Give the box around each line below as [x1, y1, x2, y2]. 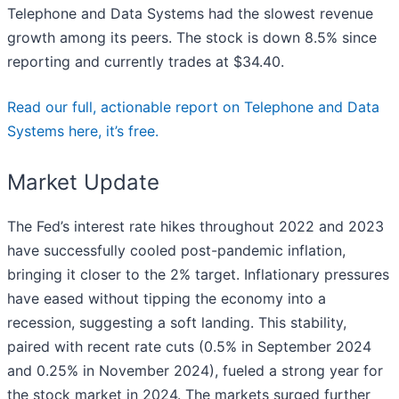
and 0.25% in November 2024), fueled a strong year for [7, 362, 383, 380]
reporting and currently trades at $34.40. [7, 53, 284, 71]
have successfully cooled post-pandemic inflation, [7, 241, 346, 260]
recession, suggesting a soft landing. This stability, [7, 313, 346, 332]
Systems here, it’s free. [7, 122, 159, 141]
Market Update [7, 169, 159, 196]
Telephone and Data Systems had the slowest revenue [7, 4, 373, 23]
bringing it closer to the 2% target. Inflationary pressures [7, 265, 389, 284]
